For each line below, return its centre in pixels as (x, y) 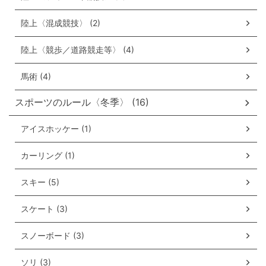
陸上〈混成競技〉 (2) (61, 23)
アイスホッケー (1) (56, 129)
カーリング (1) (48, 156)
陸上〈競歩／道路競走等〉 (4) (77, 50)
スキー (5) (40, 182)
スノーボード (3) (53, 236)
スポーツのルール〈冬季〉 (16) (82, 102)
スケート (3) (44, 209)
